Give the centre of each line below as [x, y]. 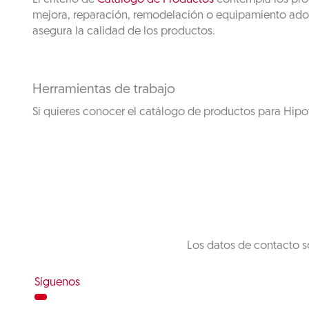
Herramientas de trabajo [104, 90]
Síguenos [57, 282]
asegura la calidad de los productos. [124, 31]
